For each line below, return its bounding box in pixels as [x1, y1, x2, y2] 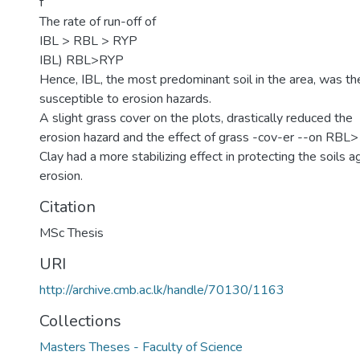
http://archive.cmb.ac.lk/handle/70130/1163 [39, 281, 284, 299]
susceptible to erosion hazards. [39, 90, 211, 108]
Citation [39, 196, 96, 218]
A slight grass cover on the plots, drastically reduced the [39, 109, 353, 127]
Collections [39, 310, 121, 332]
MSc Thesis [39, 224, 104, 242]
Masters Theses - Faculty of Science [39, 338, 243, 356]
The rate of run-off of [39, 13, 156, 31]
